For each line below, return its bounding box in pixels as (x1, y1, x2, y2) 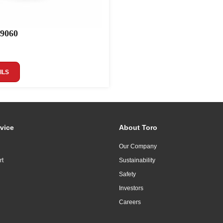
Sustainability (119, 157, 155, 164)
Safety (119, 171, 136, 178)
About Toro (119, 123, 157, 131)
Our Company (119, 143, 157, 150)
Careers (119, 199, 141, 206)
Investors (119, 185, 143, 192)
